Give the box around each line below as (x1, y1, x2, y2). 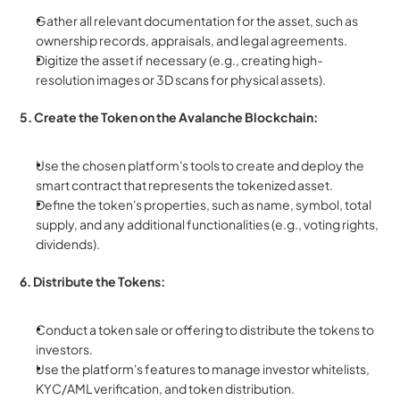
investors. (36, 341, 94, 358)
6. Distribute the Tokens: (20, 273, 166, 290)
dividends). (36, 236, 101, 253)
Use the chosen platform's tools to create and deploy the (36, 157, 365, 174)
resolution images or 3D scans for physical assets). (36, 71, 327, 88)
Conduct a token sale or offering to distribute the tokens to (36, 321, 375, 338)
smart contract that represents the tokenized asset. (36, 177, 334, 194)
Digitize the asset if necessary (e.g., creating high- (36, 52, 324, 69)
